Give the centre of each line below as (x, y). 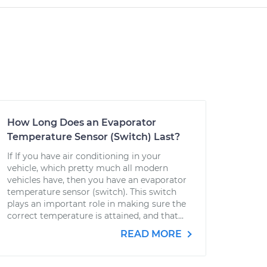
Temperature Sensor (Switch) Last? (94, 137)
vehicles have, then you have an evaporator (97, 180)
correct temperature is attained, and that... (95, 216)
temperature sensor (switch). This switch (92, 192)
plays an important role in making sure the (97, 204)
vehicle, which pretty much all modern (88, 168)
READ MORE (152, 234)
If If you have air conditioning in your (84, 156)
